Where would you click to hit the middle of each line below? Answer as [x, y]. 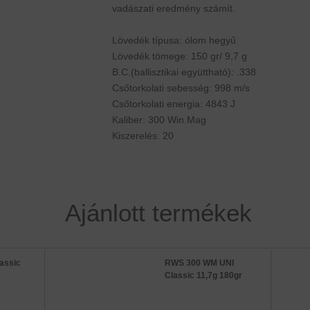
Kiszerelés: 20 [143, 136]
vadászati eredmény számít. [173, 8]
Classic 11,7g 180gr [203, 275]
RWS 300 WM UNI [199, 263]
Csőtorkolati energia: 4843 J [173, 104]
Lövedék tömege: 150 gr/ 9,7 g [179, 56]
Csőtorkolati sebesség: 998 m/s [181, 88]
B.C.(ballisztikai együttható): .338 [184, 72]
